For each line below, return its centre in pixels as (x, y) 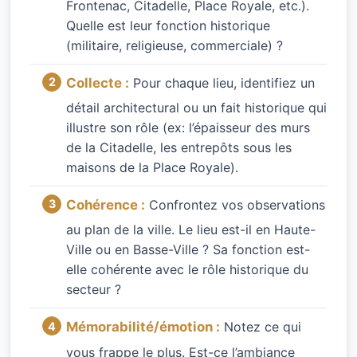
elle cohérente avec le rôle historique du (187, 270)
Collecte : (98, 82)
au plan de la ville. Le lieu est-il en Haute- (191, 230)
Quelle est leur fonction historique (168, 25)
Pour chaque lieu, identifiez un (222, 82)
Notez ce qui (261, 327)
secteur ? (94, 290)
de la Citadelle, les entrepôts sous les (179, 147)
